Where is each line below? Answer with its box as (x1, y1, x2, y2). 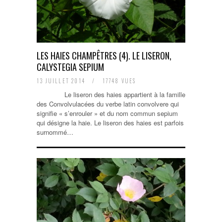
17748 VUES (100, 77, 136, 85)
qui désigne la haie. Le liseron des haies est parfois (37, 118, 184, 127)
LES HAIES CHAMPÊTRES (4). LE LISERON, (37, 49, 171, 62)
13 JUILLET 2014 (37, 77, 88, 85)
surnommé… (37, 127, 73, 137)
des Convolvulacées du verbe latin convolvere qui (37, 99, 179, 109)
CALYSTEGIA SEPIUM (37, 60, 104, 73)
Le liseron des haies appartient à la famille (37, 90, 185, 99)
